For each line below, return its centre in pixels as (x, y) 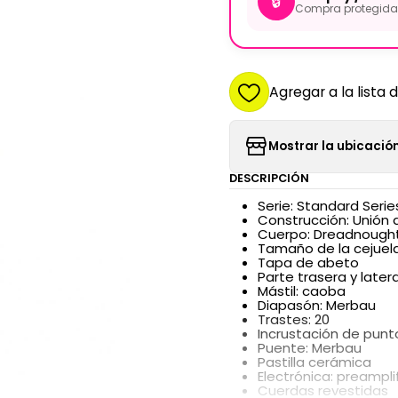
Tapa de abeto (308, 263)
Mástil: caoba (301, 291)
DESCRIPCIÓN (269, 178)
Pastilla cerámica (314, 362)
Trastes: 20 (293, 320)
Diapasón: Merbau (316, 306)
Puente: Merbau (309, 348)
